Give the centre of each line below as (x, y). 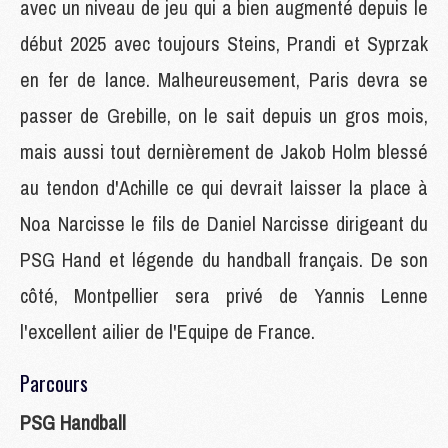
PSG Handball (73, 422)
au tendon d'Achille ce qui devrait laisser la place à (224, 187)
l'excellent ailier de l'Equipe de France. (167, 331)
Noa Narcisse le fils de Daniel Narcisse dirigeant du (224, 223)
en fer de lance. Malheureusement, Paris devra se (224, 79)
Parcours (54, 382)
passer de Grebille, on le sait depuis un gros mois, (224, 115)
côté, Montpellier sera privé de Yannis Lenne (224, 295)
